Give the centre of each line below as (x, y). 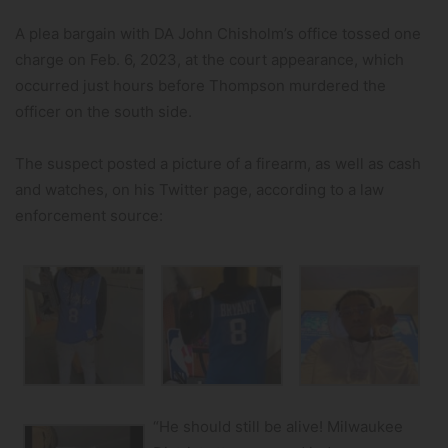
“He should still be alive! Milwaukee (277, 427)
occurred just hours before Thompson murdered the (200, 86)
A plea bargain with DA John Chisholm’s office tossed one (218, 34)
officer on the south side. (103, 112)
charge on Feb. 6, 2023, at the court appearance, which (209, 60)
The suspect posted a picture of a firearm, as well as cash (218, 164)
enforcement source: (89, 216)
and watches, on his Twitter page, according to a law (199, 190)
